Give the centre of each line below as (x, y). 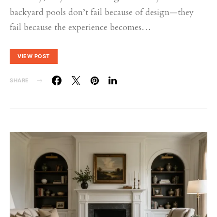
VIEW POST (34, 56)
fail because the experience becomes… (80, 27)
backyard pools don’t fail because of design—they (102, 12)
